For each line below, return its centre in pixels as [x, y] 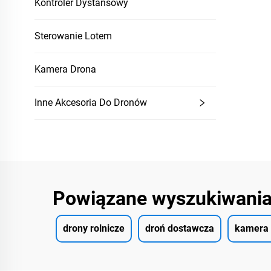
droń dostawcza [180, 228]
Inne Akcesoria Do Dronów [91, 103]
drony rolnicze [94, 228]
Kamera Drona [65, 69]
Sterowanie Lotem [73, 36]
